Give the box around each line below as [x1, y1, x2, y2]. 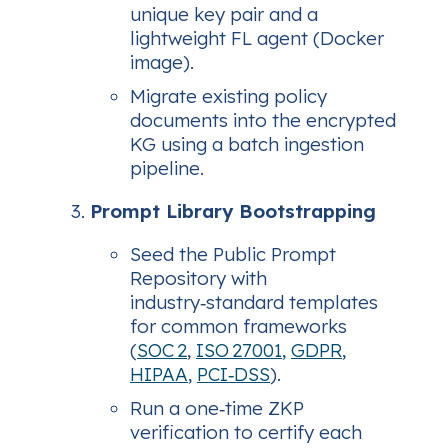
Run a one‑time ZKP [130, 395, 304, 420]
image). [130, 50, 194, 75]
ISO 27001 [196, 337, 282, 362]
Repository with [130, 265, 267, 290]
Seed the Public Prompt [130, 241, 336, 266]
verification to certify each [130, 419, 362, 444]
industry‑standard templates [130, 289, 378, 314]
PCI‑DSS [197, 361, 270, 386]
